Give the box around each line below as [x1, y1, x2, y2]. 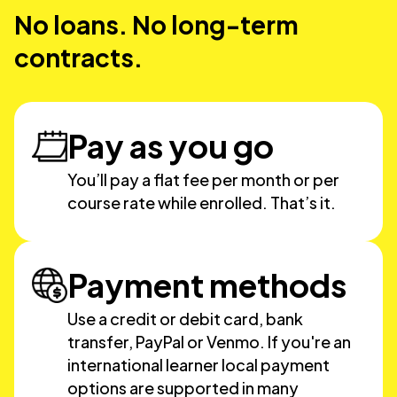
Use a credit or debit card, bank [67, 308, 303, 329]
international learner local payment [67, 354, 330, 375]
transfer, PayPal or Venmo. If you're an [67, 331, 351, 352]
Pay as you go [67, 126, 274, 166]
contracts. [14, 42, 143, 73]
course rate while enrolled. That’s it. [67, 192, 336, 213]
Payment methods [67, 265, 346, 305]
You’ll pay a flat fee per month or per [67, 169, 339, 190]
